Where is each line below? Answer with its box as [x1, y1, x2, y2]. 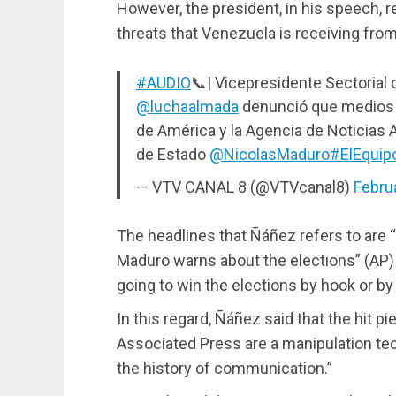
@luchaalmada [135, 96, 239, 116]
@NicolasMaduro [209, 144, 330, 164]
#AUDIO [135, 72, 191, 92]
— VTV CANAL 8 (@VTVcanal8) [135, 177, 354, 196]
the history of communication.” [117, 358, 332, 377]
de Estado [135, 144, 209, 164]
